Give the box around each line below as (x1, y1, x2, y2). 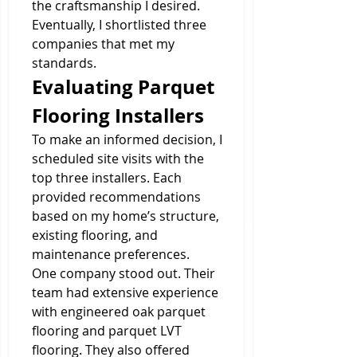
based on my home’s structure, (32, 207, 219, 225)
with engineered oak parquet (32, 303, 206, 320)
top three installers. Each (32, 169, 182, 186)
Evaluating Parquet (32, 73, 214, 100)
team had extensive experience (32, 284, 218, 301)
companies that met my (32, 35, 175, 53)
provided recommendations (32, 188, 201, 206)
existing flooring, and (32, 226, 158, 244)
